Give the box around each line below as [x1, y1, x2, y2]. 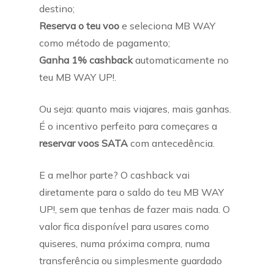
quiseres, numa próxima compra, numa [39, 237, 210, 250]
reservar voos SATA [39, 137, 128, 149]
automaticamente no [133, 54, 229, 66]
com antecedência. [128, 137, 215, 149]
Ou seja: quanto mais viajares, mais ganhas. [39, 103, 231, 115]
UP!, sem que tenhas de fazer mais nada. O [39, 203, 230, 215]
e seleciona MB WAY [119, 20, 215, 32]
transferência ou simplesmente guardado [39, 254, 222, 267]
